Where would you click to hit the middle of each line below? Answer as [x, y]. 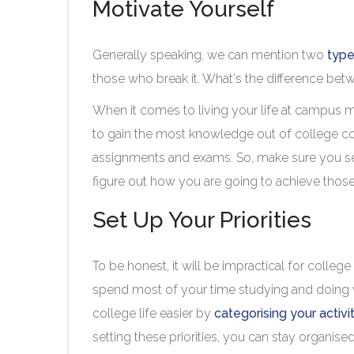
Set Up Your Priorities [205, 220]
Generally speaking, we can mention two [210, 55]
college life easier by [153, 314]
